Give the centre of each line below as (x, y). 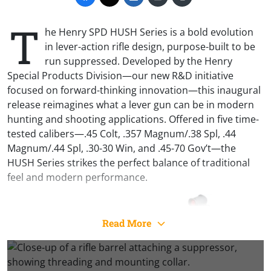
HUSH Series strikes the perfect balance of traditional (129, 162)
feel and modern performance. (77, 177)
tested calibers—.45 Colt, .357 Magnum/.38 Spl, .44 (122, 133)
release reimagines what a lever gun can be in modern (131, 104)
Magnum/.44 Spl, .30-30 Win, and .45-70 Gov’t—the (122, 148)
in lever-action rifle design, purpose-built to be (150, 46)
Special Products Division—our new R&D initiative (120, 75)
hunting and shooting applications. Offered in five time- (133, 119)
